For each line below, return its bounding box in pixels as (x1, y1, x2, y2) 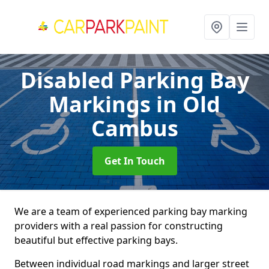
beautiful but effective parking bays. (14, 234, 178, 247)
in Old (156, 89, 220, 119)
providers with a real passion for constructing (14, 219, 223, 232)
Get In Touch (104, 154, 165, 168)
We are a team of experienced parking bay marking (14, 205, 247, 218)
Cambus (91, 113, 178, 143)
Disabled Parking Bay (20, 65, 249, 95)
